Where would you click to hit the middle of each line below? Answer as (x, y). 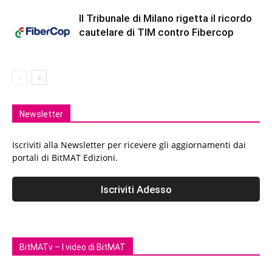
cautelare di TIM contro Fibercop (156, 32)
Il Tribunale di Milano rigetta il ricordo (165, 18)
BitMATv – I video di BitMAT (73, 247)
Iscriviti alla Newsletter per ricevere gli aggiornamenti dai (129, 145)
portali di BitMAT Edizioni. (65, 158)
